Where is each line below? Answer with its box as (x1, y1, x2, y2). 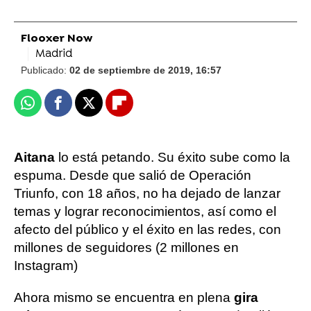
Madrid (35, 47, 72, 61)
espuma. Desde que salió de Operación (14, 168, 251, 183)
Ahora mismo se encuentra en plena (14, 290, 234, 305)
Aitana (14, 150, 55, 165)
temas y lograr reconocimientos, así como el (14, 204, 276, 219)
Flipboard (118, 101, 174, 116)
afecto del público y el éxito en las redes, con (14, 222, 281, 237)
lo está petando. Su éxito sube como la (55, 150, 290, 165)
